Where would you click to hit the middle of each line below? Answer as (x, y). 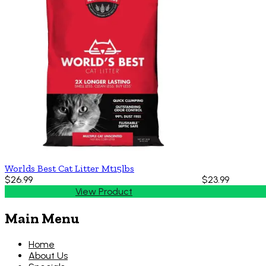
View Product (104, 191)
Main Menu (42, 218)
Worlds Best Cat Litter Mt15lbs (69, 168)
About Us (48, 255)
